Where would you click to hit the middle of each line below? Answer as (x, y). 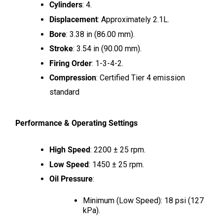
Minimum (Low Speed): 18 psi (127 (144, 201)
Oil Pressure (71, 179)
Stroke (61, 49)
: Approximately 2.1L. (133, 20)
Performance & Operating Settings (76, 123)
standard (64, 92)
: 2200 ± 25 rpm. (118, 150)
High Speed (70, 150)
